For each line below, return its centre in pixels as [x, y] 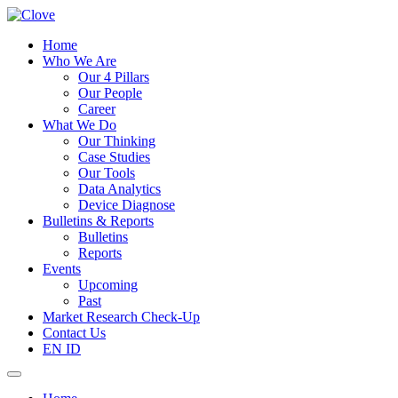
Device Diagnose [127, 205]
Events [62, 269]
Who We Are [80, 61]
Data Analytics [119, 189]
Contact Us [74, 333]
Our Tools [107, 173]
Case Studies [114, 157]
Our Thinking [117, 141]
